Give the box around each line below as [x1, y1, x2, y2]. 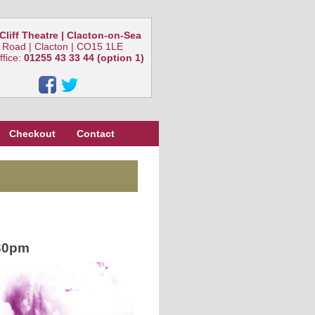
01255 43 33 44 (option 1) [24, 52, 144, 63]
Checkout [9, 128, 56, 139]
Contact [77, 128, 115, 139]
